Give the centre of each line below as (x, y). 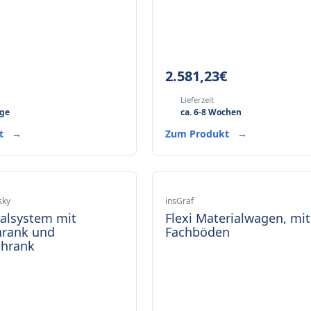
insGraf (180, 201)
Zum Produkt (199, 134)
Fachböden (198, 232)
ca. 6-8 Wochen (211, 112)
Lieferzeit (197, 100)
